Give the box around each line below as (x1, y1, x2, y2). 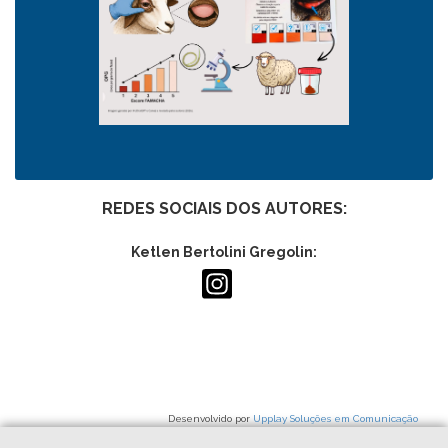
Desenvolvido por (168, 413, 253, 425)
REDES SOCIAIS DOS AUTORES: (101, 198, 347, 218)
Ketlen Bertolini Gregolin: (131, 243, 317, 260)
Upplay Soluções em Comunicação (253, 413, 418, 425)
